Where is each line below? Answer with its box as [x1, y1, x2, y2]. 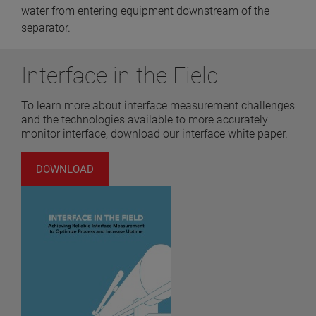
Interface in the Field [21, 62, 219, 90]
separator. [21, 21, 71, 35]
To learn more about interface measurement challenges [21, 99, 295, 113]
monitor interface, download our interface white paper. [21, 127, 288, 141]
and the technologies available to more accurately [21, 113, 268, 127]
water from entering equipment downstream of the [21, 4, 269, 18]
